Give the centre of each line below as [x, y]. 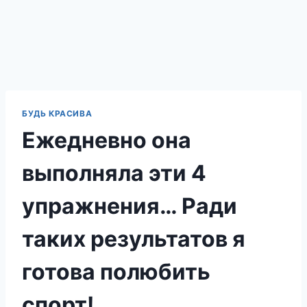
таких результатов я [134, 238]
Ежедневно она [107, 140]
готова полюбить [116, 271]
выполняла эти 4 [114, 173]
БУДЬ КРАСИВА [57, 113]
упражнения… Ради [130, 206]
